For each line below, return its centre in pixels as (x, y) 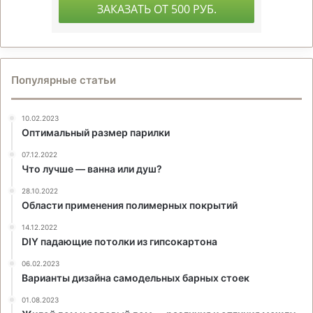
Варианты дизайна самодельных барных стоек (136, 277)
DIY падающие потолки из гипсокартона (119, 241)
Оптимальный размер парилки (96, 132)
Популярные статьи (64, 80)
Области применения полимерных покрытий (130, 205)
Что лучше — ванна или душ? (92, 168)
